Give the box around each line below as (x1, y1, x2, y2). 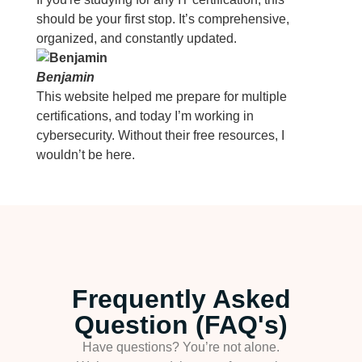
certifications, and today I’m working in (36, 109, 254, 123)
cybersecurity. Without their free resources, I (36, 128, 284, 142)
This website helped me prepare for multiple (36, 90, 287, 103)
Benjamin (36, 70, 95, 84)
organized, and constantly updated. (36, 32, 237, 45)
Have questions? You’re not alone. (82, 340, 280, 354)
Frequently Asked (71, 284, 291, 314)
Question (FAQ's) (74, 310, 288, 339)
